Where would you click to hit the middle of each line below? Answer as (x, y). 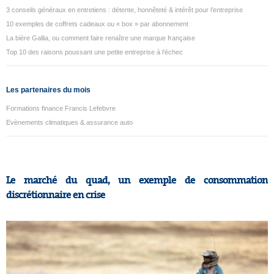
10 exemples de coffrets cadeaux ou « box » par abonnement (97, 24)
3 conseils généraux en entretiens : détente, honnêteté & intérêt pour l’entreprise (124, 10)
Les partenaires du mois (48, 90)
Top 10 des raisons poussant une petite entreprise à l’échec (94, 52)
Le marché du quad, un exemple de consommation (137, 180)
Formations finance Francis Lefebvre (61, 108)
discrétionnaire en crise (56, 195)
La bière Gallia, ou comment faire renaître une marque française (101, 38)
